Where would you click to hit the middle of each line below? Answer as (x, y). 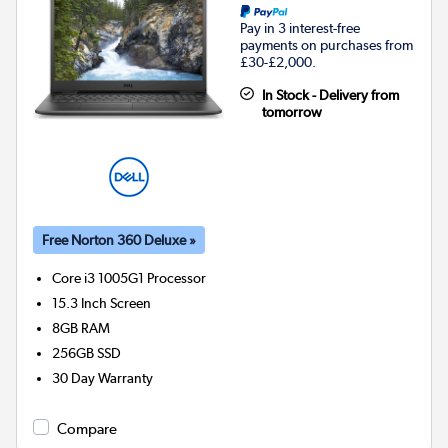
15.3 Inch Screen (102, 302)
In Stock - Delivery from (330, 94)
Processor (177, 277)
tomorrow (291, 111)
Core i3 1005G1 (98, 277)
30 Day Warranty (103, 377)
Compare (87, 428)
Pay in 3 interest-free (300, 27)
